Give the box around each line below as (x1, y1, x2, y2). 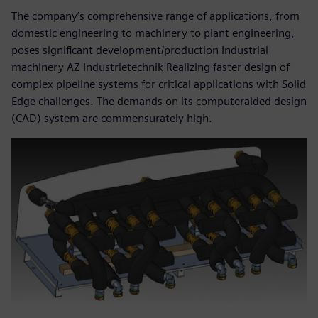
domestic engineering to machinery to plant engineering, (11, 26, 295, 40)
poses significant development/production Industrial (11, 43, 268, 57)
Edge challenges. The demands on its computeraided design (11, 94, 307, 108)
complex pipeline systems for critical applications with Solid (11, 77, 306, 91)
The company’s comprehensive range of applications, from (11, 9, 300, 23)
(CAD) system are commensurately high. (11, 111, 212, 125)
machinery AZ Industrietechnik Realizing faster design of (11, 60, 290, 74)
